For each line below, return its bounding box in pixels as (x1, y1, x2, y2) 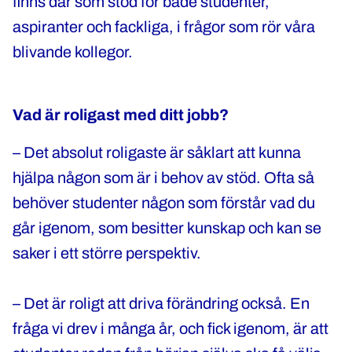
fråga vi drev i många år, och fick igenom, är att (13, 320, 328, 337)
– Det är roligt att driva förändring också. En (13, 295, 310, 312)
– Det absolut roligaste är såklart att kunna (13, 144, 301, 161)
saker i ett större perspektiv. (13, 244, 204, 262)
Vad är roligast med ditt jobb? (13, 106, 229, 123)
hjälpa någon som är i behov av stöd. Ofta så (13, 169, 314, 186)
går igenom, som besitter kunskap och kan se (13, 219, 321, 236)
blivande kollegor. (13, 43, 136, 60)
